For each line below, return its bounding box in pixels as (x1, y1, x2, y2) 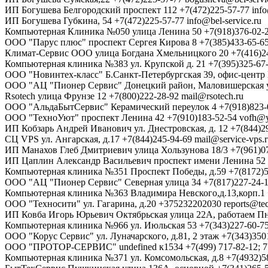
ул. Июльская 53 (130, 220, 197, 231)
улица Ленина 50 (132, 26, 202, 37)
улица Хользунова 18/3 (135, 145, 228, 156)
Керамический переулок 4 (111, 102, 217, 112)
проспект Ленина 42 (81, 112, 165, 123)
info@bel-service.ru (187, 16, 261, 26)
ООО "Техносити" (5, 199, 81, 209)
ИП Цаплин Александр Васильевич (5, 156, 151, 166)
